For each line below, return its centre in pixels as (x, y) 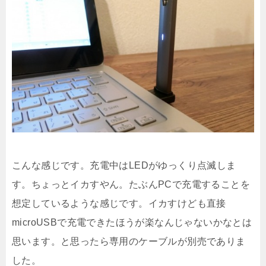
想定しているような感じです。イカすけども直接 (119, 203)
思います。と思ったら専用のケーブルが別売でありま (129, 241)
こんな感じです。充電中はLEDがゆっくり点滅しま (124, 165)
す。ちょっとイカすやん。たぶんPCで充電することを (131, 184)
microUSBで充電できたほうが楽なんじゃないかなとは (132, 222)
